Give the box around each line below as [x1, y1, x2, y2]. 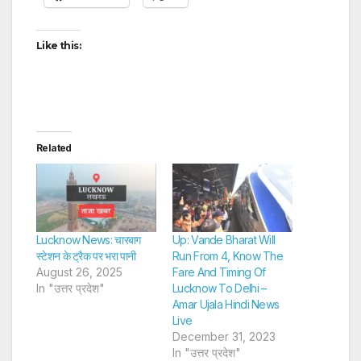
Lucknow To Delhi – [172, 280, 267, 295]
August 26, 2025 [36, 264, 122, 279]
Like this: [36, 39, 81, 52]
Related [36, 141, 72, 154]
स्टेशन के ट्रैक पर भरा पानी [36, 248, 136, 263]
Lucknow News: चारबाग [36, 232, 141, 247]
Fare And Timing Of [172, 264, 266, 279]
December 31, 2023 [172, 329, 276, 343]
